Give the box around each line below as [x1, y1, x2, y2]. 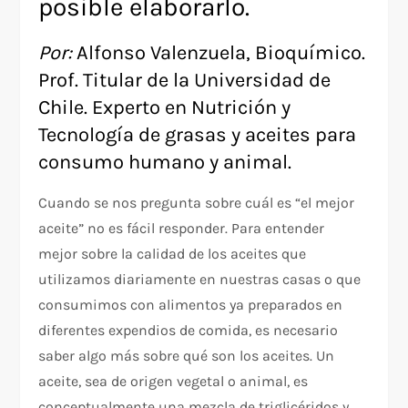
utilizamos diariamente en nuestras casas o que [38, 270, 362, 288]
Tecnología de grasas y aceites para [38, 122, 357, 147]
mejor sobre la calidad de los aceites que [38, 244, 307, 262]
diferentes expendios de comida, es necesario [38, 321, 339, 339]
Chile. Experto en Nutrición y [38, 95, 291, 119]
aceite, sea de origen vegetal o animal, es [38, 372, 309, 390]
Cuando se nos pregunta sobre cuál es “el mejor [38, 193, 355, 211]
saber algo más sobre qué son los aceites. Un [38, 346, 335, 364]
